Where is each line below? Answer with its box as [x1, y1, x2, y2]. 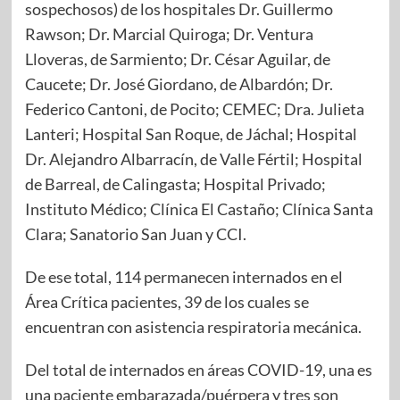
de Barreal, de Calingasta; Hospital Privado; [24, 174, 326, 195]
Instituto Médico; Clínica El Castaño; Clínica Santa [24, 199, 373, 220]
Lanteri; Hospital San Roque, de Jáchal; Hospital [24, 124, 357, 145]
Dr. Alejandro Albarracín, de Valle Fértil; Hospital [24, 149, 362, 170]
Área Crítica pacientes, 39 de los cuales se [24, 292, 309, 312]
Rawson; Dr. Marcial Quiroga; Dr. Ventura [24, 24, 313, 45]
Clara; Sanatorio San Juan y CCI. [24, 224, 246, 245]
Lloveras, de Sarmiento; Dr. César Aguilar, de [24, 49, 330, 70]
